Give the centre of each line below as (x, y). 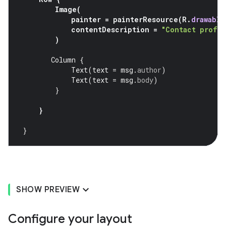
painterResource (146, 20)
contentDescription (110, 30)
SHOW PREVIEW (48, 190)
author (149, 70)
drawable (208, 20)
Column (63, 60)
